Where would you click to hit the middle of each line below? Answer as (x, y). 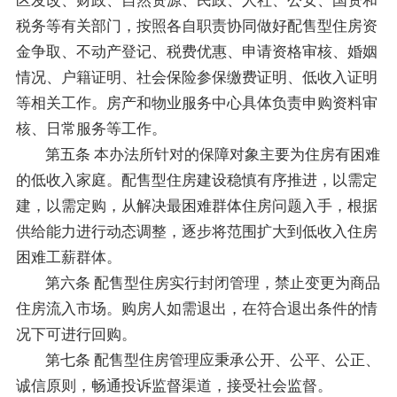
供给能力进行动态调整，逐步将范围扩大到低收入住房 (196, 231)
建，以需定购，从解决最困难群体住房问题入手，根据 (196, 206)
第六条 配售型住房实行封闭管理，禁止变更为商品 (213, 283)
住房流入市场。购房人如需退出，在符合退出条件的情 (196, 308)
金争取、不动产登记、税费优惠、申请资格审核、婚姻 (196, 51)
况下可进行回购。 (76, 334)
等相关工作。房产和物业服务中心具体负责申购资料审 (196, 103)
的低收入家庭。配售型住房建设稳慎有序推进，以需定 (196, 180)
